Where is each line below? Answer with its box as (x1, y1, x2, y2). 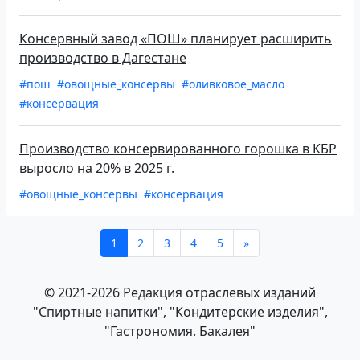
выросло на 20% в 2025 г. (19, 159, 174, 178)
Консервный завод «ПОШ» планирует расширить (19, 30, 332, 48)
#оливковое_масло (182, 76, 284, 92)
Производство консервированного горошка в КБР (19, 140, 337, 158)
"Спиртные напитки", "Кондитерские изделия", (32, 303, 328, 321)
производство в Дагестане (19, 49, 186, 67)
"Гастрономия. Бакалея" (104, 322, 256, 341)
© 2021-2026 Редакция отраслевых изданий (44, 284, 316, 302)
